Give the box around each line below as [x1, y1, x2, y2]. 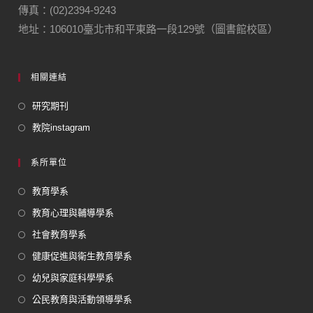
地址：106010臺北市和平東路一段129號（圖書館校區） [18, 23, 279, 36]
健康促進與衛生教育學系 [32, 251, 133, 262]
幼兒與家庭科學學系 [32, 272, 115, 284]
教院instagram [32, 122, 91, 133]
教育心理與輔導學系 [32, 208, 115, 219]
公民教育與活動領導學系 [32, 294, 133, 305]
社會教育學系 [32, 229, 87, 240]
